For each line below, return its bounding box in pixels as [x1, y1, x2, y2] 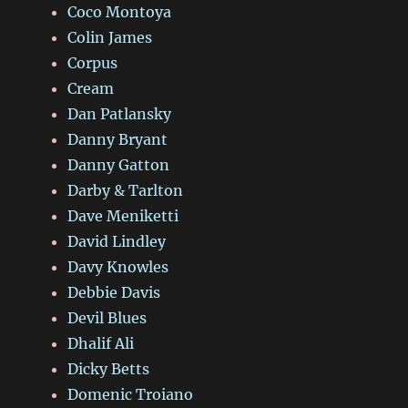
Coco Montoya [67, 2, 172, 21]
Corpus [67, 53, 118, 72]
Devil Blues [67, 308, 148, 327]
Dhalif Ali [67, 333, 135, 352]
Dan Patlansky [67, 104, 172, 123]
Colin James [67, 27, 153, 46]
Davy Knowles [67, 257, 169, 276]
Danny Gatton [67, 155, 170, 174]
